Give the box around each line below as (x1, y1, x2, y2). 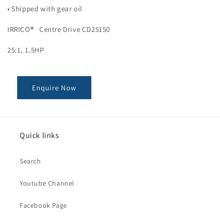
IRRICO (7, 25, 30, 34)
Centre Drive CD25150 (39, 25, 110, 34)
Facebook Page (20, 201, 67, 210)
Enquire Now (32, 82, 77, 92)
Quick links (20, 130, 59, 141)
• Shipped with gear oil (7, 4, 82, 14)
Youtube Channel (20, 179, 75, 188)
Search (20, 157, 41, 166)
